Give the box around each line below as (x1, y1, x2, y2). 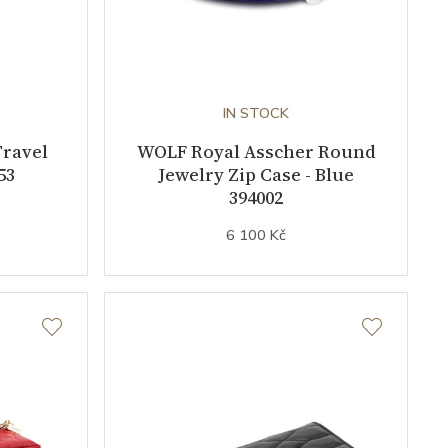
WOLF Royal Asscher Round (136, 139, 376, 165)
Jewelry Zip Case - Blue (158, 162, 354, 188)
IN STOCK (223, 103, 289, 124)
